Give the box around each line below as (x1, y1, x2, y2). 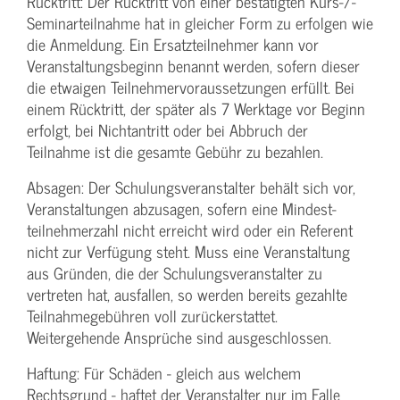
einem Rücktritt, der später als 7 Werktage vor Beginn (27, 95, 365, 121)
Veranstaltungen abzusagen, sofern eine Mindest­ (27, 195, 337, 221)
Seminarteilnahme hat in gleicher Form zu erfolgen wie (27, 9, 373, 36)
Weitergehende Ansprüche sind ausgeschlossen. (27, 323, 331, 350)
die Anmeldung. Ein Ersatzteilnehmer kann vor (27, 30, 319, 57)
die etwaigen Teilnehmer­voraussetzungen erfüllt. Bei (27, 73, 354, 100)
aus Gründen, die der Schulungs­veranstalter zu (27, 259, 322, 286)
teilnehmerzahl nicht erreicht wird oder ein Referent (27, 216, 353, 243)
